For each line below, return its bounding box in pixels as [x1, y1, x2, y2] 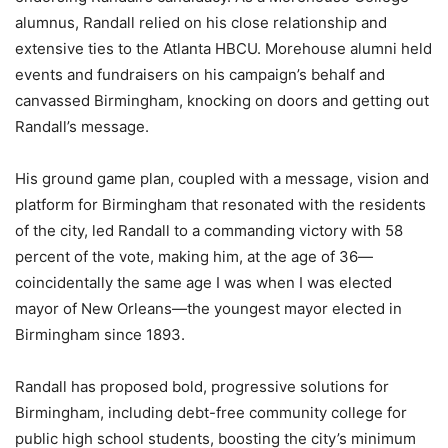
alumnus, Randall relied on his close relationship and [15, 13, 387, 33]
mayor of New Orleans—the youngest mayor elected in [15, 299, 402, 319]
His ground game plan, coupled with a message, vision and [15, 169, 429, 189]
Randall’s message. [15, 117, 149, 137]
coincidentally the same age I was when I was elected [15, 273, 392, 293]
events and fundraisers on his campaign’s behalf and [15, 65, 385, 85]
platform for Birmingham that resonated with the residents [15, 195, 426, 215]
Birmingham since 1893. [15, 325, 185, 345]
